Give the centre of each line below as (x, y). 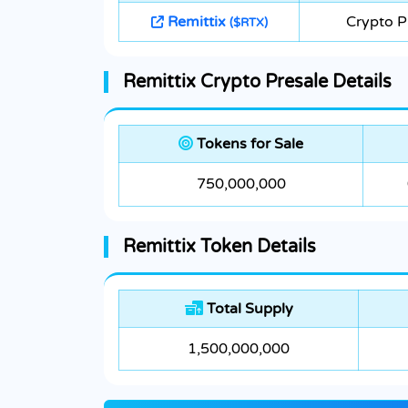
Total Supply (248, 309)
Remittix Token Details (219, 247)
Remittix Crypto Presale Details (257, 82)
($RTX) (248, 23)
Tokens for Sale (248, 144)
